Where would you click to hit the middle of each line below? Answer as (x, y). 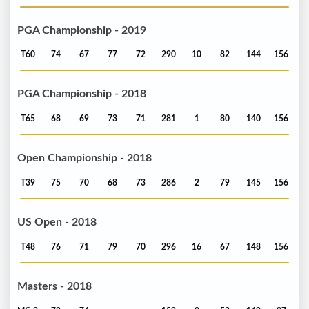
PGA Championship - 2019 (82, 30)
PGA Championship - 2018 (82, 94)
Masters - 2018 (54, 287)
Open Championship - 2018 (84, 158)
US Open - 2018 (57, 222)
